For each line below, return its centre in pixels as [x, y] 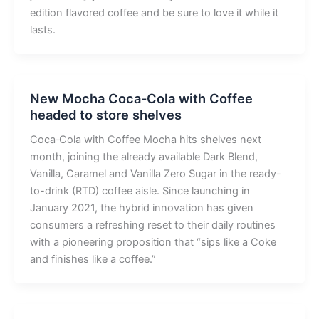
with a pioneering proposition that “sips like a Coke [153, 242]
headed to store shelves [105, 115]
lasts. [42, 30]
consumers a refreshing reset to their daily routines [152, 225]
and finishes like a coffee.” [94, 260]
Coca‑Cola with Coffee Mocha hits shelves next [145, 140]
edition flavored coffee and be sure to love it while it [154, 13]
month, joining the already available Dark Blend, [143, 157]
